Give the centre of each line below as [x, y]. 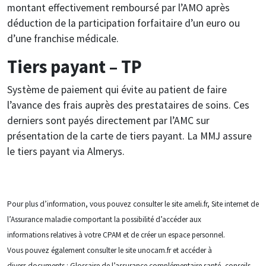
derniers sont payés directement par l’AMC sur [108, 120]
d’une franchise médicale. [63, 38]
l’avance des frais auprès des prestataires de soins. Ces [128, 105]
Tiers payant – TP [75, 66]
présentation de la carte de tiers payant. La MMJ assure [129, 136]
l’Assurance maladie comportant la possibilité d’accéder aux [104, 219]
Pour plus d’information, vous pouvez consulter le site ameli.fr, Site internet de [133, 204]
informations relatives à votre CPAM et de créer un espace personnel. [116, 235]
